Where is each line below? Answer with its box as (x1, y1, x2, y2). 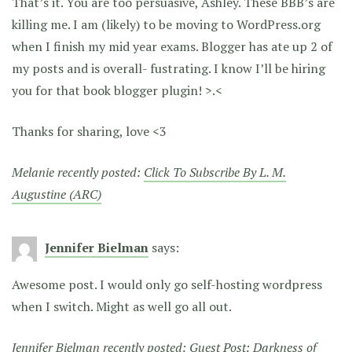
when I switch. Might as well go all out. (12, 298, 232, 316)
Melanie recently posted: (12, 163, 144, 181)
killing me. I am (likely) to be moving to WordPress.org (12, 16, 321, 34)
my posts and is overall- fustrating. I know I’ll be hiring (12, 60, 325, 78)
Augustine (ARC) (12, 185, 101, 203)
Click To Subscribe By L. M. (144, 163, 286, 181)
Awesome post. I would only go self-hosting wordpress (12, 276, 322, 294)
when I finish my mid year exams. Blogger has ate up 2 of (12, 38, 332, 56)
